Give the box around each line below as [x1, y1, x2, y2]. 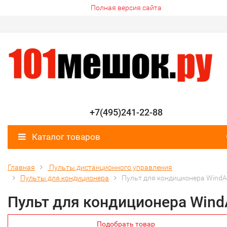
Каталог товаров [30, 132, 100, 142]
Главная [8, 163, 35, 172]
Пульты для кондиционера [20, 174, 109, 182]
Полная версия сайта [90, 4, 162, 12]
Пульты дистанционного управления [48, 163, 172, 172]
